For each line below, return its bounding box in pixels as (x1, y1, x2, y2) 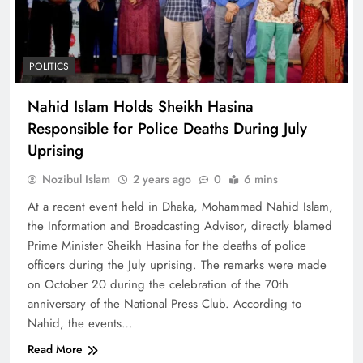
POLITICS (29, 59, 69, 75)
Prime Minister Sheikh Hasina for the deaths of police (28, 237, 306, 255)
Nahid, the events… (28, 314, 133, 333)
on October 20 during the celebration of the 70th (28, 275, 288, 294)
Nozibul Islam (42, 171, 110, 188)
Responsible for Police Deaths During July (28, 117, 307, 140)
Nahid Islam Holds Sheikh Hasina (28, 96, 254, 118)
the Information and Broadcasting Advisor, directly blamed (28, 217, 332, 236)
